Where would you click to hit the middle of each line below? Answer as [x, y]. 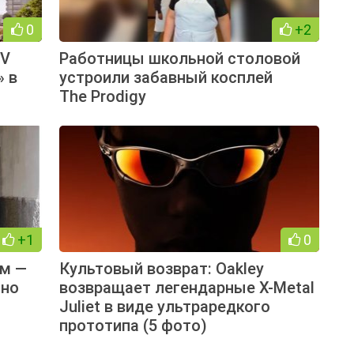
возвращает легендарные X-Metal [186, 287]
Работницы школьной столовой [179, 58]
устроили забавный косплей [166, 77]
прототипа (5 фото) [133, 325]
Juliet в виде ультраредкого [164, 306]
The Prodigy [102, 96]
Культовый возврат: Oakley [161, 268]
